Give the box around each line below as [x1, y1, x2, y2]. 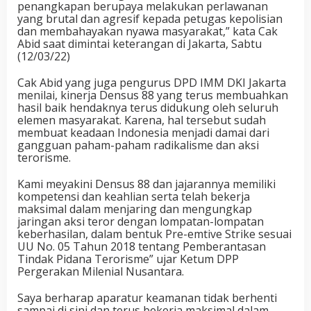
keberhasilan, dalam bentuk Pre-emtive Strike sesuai [17, 226, 292, 242]
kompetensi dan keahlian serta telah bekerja [17, 189, 250, 204]
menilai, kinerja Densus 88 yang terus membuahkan [17, 87, 288, 103]
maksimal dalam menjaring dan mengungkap [17, 201, 252, 217]
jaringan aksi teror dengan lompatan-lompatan [17, 214, 264, 229]
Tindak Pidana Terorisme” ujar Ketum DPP [17, 251, 239, 267]
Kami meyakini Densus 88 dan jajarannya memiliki [17, 176, 276, 192]
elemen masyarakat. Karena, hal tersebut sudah [17, 112, 266, 128]
